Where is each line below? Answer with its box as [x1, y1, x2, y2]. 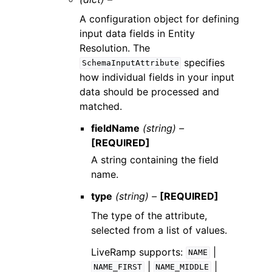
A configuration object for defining [80, 12, 240, 25]
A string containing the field [91, 153, 219, 166]
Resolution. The [80, 41, 151, 54]
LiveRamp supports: [91, 245, 186, 258]
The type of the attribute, [91, 209, 208, 222]
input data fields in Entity [80, 27, 195, 39]
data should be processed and [80, 85, 220, 98]
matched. [80, 100, 123, 112]
